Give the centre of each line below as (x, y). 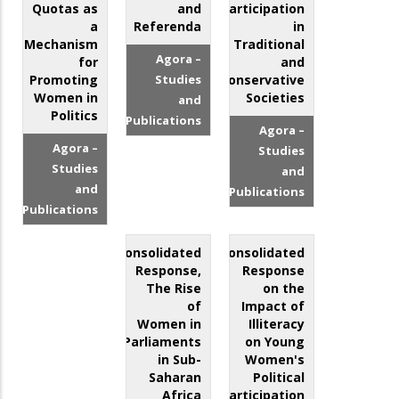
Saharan (175, 378)
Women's (275, 360)
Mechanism (61, 45)
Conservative (263, 80)
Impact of (273, 306)
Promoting (64, 80)
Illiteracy (277, 324)
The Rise (174, 289)
